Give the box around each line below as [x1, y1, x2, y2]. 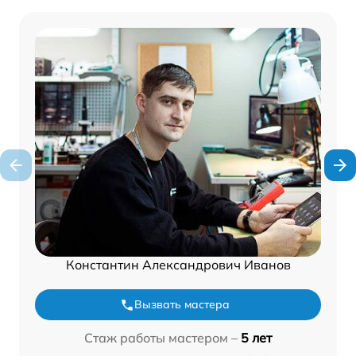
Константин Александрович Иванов [65, 257, 291, 273]
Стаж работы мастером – [84, 330, 238, 346]
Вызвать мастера [134, 297, 230, 312]
